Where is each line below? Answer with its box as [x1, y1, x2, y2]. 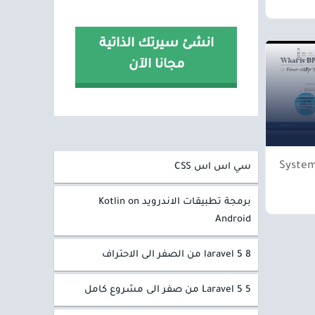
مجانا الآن [128, 58, 184, 72]
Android [215, 214, 251, 225]
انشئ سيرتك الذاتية [98, 37, 214, 51]
